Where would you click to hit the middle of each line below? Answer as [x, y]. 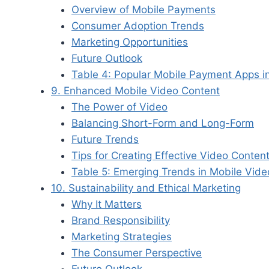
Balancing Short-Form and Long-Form [163, 123]
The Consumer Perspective [137, 252]
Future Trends [105, 139]
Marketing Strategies [122, 236]
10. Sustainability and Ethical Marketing [146, 188]
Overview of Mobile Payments [144, 9]
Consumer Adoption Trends [138, 26]
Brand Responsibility [121, 220]
